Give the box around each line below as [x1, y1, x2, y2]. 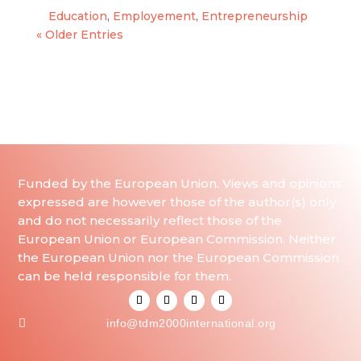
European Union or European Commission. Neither [18, 231, 337, 247]
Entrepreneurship [201, 9, 308, 23]
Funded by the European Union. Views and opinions [18, 176, 342, 191]
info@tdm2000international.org [106, 317, 276, 330]
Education [48, 9, 107, 23]
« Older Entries [35, 27, 123, 42]
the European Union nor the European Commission [18, 250, 340, 265]
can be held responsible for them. [18, 268, 232, 284]
